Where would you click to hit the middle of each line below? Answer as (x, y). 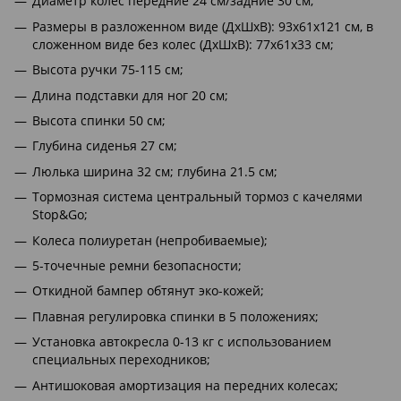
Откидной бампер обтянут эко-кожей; (148, 291)
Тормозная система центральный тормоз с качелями (197, 197)
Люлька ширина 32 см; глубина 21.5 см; (155, 171)
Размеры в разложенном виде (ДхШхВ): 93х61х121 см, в (203, 26)
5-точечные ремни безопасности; (137, 265)
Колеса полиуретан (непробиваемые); (150, 240)
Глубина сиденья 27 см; (105, 146)
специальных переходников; (121, 360)
